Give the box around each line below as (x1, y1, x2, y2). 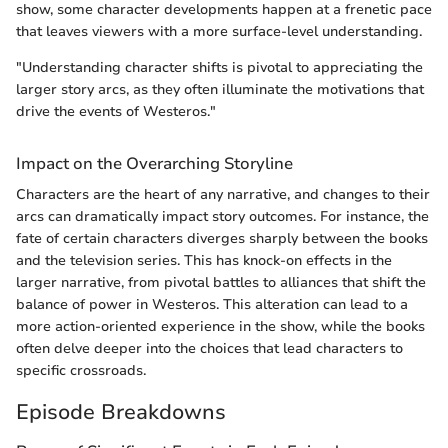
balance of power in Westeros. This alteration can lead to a (16, 294, 408, 314)
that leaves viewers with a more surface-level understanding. (16, 21, 422, 41)
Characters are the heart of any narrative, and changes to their (16, 184, 430, 204)
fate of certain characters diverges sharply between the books (16, 228, 428, 248)
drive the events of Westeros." (16, 101, 216, 121)
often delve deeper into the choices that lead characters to (16, 338, 403, 358)
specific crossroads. (16, 360, 146, 380)
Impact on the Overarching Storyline (16, 151, 293, 175)
